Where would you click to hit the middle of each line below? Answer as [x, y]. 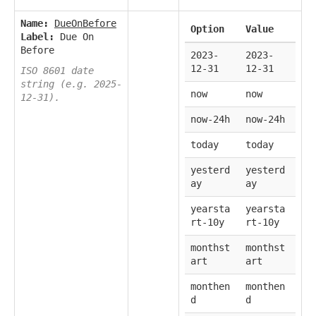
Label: [37, 37]
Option [207, 29]
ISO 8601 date [57, 71]
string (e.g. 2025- [71, 84]
